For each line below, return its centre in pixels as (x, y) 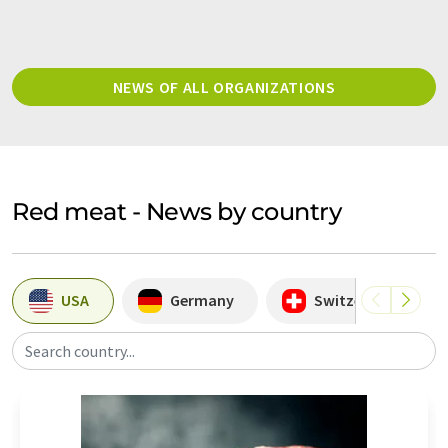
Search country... (80, 350)
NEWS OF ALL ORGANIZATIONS (224, 86)
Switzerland (356, 300)
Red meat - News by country (177, 211)
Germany (202, 300)
